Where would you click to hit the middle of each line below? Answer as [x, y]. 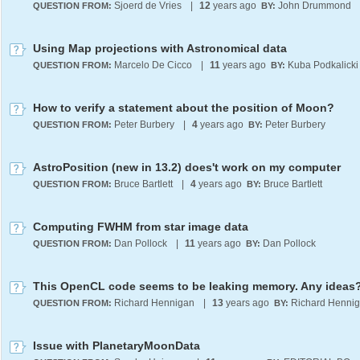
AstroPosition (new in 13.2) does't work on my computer [187, 167]
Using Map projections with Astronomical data [160, 48]
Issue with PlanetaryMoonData [117, 346]
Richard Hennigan [154, 303]
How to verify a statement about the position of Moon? [184, 108]
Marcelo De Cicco [153, 65]
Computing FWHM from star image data [141, 227]
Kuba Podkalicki [323, 65]
